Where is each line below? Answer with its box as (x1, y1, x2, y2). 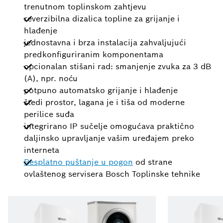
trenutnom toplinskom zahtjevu (24, 1, 146, 12)
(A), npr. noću (24, 73, 78, 84)
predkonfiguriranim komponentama (24, 49, 163, 60)
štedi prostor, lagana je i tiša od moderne (24, 97, 185, 108)
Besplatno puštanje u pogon (24, 157, 133, 168)
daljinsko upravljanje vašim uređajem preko (24, 133, 194, 144)
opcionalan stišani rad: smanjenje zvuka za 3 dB (24, 61, 211, 72)
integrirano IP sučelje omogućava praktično (24, 121, 194, 132)
